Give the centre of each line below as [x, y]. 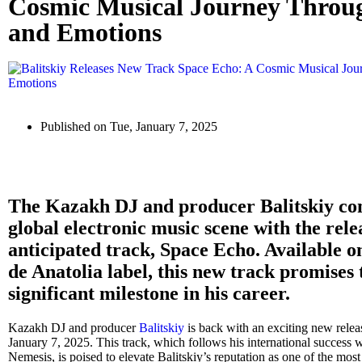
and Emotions [85, 32]
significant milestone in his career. [149, 293]
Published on [75, 126]
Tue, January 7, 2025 [164, 126]
